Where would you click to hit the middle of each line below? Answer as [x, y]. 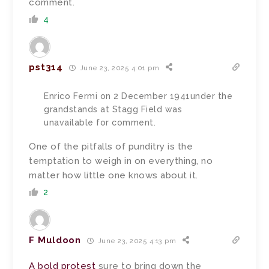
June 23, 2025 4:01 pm [119, 68]
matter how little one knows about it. [113, 176]
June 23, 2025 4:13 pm [136, 241]
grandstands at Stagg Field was [113, 110]
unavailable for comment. [100, 123]
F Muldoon [55, 240]
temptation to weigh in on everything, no [121, 161]
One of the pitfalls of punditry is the [111, 147]
